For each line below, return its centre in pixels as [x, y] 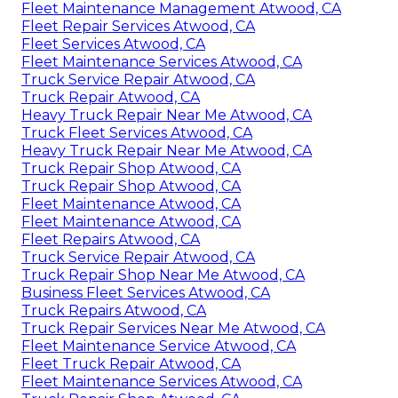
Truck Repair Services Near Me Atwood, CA [173, 329]
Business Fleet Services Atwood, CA [146, 293]
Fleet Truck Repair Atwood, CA [131, 364]
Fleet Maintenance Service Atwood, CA [159, 346]
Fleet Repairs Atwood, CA [111, 240]
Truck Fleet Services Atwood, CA [137, 133]
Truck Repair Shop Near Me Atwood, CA [163, 275]
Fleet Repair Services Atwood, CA [138, 27]
